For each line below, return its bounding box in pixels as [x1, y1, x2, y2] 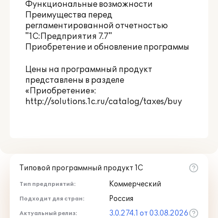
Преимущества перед [25, 10, 112, 20]
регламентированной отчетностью [25, 21, 168, 31]
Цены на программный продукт [25, 65, 152, 74]
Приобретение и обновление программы [25, 42, 189, 52]
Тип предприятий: [19, 181, 76, 187]
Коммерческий [109, 180, 161, 188]
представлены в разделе [25, 75, 124, 85]
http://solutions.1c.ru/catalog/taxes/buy [25, 97, 182, 107]
